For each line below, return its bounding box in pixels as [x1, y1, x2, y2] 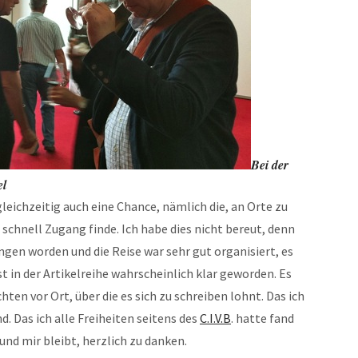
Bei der [251, 156, 288, 173]
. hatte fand [231, 310, 294, 326]
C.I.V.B [200, 310, 231, 326]
